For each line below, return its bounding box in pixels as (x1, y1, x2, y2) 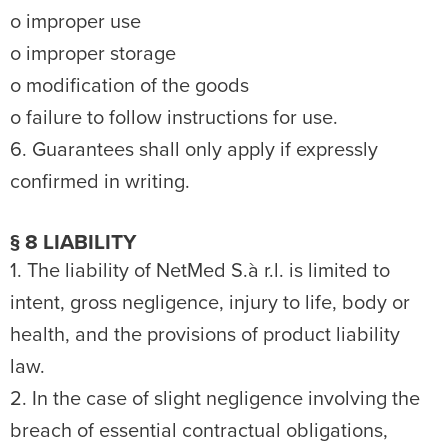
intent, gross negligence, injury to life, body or (10, 291, 410, 315)
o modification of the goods (10, 74, 249, 98)
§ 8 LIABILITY (10, 230, 137, 255)
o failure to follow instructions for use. (10, 106, 338, 130)
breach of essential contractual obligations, (10, 419, 388, 443)
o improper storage (10, 42, 176, 66)
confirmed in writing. (10, 170, 190, 194)
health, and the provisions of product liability (10, 323, 400, 347)
